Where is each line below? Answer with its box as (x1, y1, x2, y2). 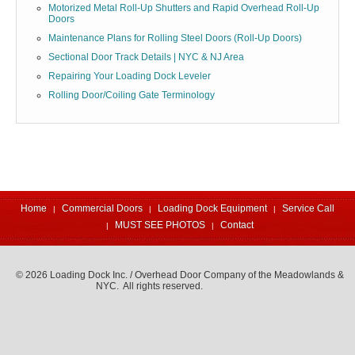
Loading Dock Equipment (158, 203, 267, 215)
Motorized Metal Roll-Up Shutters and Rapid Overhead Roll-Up (48, 2, 319, 14)
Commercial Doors (62, 203, 143, 215)
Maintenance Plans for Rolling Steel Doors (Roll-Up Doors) (48, 32, 302, 44)
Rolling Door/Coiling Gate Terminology (48, 90, 215, 101)
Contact (219, 219, 254, 231)
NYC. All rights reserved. (95, 281, 203, 292)
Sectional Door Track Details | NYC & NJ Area (48, 52, 244, 63)
